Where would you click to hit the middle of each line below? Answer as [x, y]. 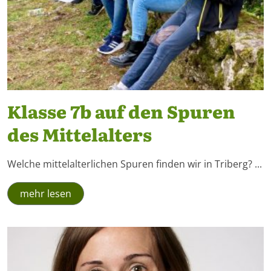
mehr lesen [46, 194]
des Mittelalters [80, 134]
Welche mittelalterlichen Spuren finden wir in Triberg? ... [135, 164]
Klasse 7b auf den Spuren [121, 111]
